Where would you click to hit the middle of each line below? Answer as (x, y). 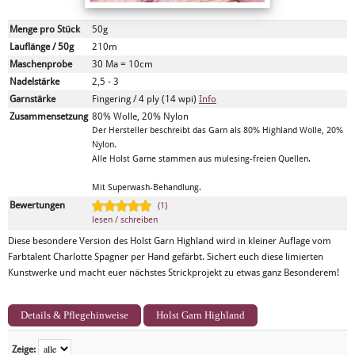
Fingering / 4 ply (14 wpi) (145, 99)
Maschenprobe (41, 64)
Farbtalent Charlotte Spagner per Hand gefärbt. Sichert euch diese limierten (166, 257)
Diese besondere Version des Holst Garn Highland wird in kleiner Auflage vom (170, 241)
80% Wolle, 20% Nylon (140, 116)
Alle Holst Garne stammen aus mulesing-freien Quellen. (201, 159)
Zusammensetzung (49, 116)
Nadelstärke (34, 82)
